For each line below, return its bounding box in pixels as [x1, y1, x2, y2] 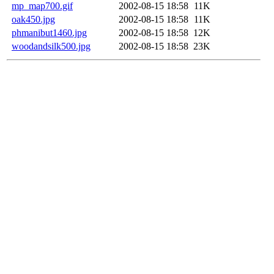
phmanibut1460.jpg [12, 27, 87, 38]
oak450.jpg [12, 13, 55, 24]
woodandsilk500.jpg [12, 40, 91, 51]
